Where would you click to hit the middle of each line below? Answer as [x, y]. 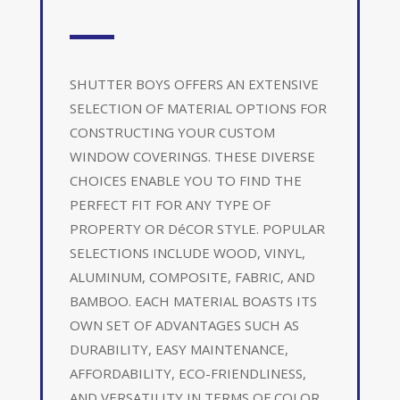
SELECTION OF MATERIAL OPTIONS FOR [198, 108]
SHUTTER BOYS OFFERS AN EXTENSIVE [194, 83]
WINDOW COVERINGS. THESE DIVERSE [192, 156]
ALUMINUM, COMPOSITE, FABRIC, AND [192, 276]
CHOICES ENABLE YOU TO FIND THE [185, 180]
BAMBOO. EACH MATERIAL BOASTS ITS [193, 300]
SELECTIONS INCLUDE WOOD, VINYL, [187, 252]
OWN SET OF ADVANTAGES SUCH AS [184, 325]
